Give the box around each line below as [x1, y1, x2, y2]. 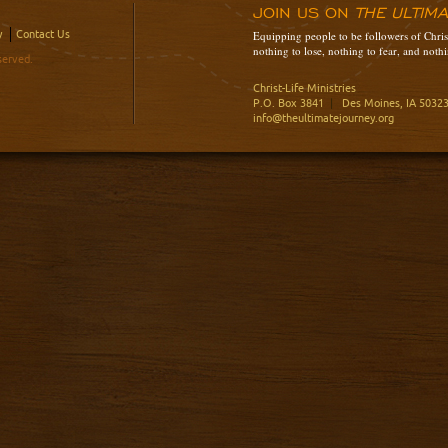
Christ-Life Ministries [253, 81, 356, 94]
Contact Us [16, 27, 70, 40]
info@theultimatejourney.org [253, 111, 394, 124]
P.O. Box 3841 [253, 96, 330, 109]
